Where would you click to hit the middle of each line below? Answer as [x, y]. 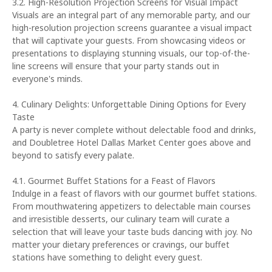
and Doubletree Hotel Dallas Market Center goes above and [131, 142]
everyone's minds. [47, 79]
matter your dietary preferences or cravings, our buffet [121, 244]
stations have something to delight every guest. [107, 257]
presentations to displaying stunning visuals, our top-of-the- [131, 53]
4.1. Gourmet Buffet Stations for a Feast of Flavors [114, 181]
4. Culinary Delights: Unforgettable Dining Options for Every [129, 104]
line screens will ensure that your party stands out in [116, 66]
